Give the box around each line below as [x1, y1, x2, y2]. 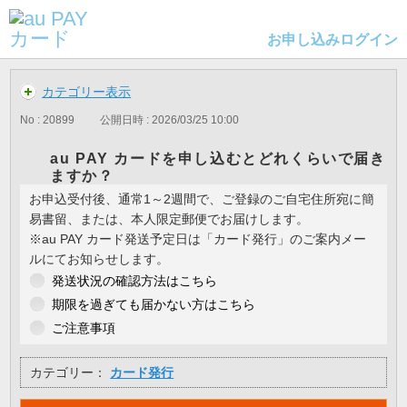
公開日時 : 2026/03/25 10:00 [100, 113, 240, 126]
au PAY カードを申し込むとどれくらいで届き [50, 150, 386, 166]
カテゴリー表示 [42, 84, 132, 100]
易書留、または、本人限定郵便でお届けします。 [29, 211, 310, 226]
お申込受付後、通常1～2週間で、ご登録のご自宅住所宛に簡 [29, 191, 375, 206]
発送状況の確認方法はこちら [52, 273, 218, 288]
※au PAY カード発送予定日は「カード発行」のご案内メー [29, 231, 367, 246]
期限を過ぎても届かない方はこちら [52, 296, 256, 312]
